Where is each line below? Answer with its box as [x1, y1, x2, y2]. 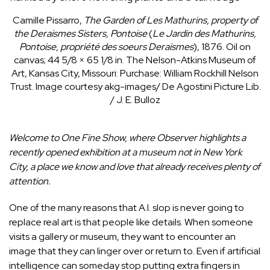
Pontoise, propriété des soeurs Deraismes [19, 40, 193, 53]
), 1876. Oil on [193, 40, 251, 53]
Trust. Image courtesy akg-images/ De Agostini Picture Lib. [9, 80, 261, 93]
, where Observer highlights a [125, 131, 246, 144]
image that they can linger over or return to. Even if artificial [9, 244, 260, 257]
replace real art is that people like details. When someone [9, 215, 253, 228]
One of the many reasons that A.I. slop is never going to [9, 201, 244, 214]
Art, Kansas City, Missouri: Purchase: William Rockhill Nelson [11, 66, 259, 80]
